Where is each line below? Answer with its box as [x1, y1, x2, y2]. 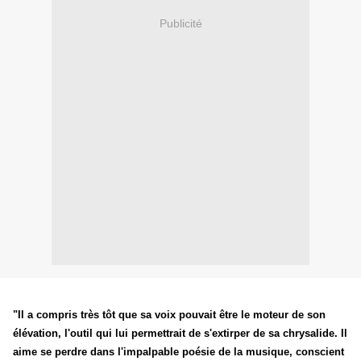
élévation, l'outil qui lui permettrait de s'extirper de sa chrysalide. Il [13, 326, 347, 339]
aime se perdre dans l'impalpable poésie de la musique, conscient [13, 345, 344, 358]
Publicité [159, 16, 202, 30]
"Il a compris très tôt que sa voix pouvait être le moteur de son [13, 308, 326, 321]
